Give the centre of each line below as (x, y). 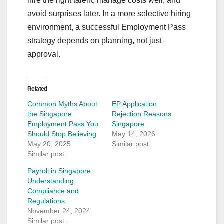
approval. (44, 54)
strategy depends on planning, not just (95, 40)
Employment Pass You (63, 124)
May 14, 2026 (134, 134)
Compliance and (53, 191)
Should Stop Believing (62, 134)
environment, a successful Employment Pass (107, 27)
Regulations (46, 201)
